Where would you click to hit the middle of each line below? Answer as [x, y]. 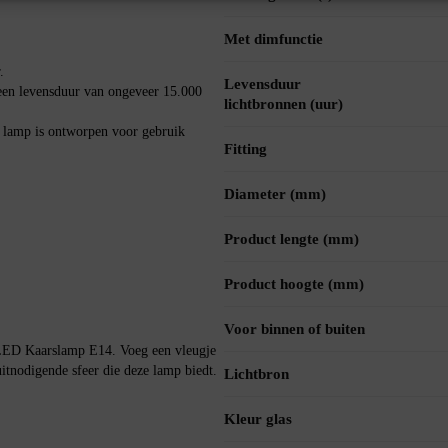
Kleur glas [258, 419]
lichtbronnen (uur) [283, 104]
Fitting [245, 149]
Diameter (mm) [275, 194]
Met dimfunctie [273, 39]
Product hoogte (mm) [294, 284]
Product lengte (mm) [291, 239]
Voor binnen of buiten [294, 329]
